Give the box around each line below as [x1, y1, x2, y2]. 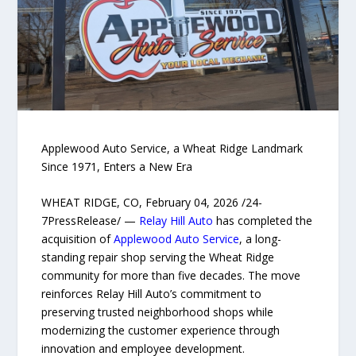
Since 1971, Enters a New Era [41, 158, 193, 174]
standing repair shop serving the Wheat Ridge [41, 250, 275, 265]
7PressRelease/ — [41, 213, 140, 229]
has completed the [213, 213, 313, 229]
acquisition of [41, 231, 114, 247]
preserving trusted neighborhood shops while [41, 304, 274, 320]
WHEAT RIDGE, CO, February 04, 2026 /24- [41, 195, 263, 211]
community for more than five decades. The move [41, 268, 301, 284]
